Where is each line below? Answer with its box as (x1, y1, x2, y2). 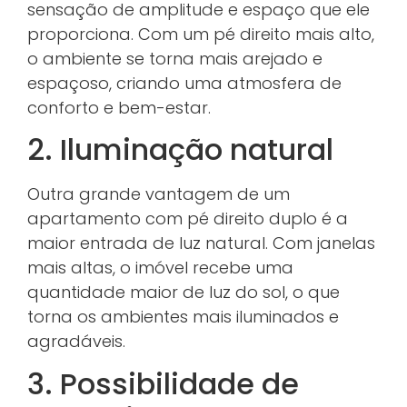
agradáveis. (27, 330, 125, 353)
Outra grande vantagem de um (27, 183, 290, 206)
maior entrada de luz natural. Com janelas (27, 232, 375, 255)
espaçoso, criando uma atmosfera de (27, 72, 342, 94)
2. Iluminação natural (27, 129, 333, 171)
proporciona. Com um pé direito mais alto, (27, 23, 374, 45)
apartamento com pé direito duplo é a (27, 207, 348, 231)
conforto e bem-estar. (27, 96, 211, 119)
